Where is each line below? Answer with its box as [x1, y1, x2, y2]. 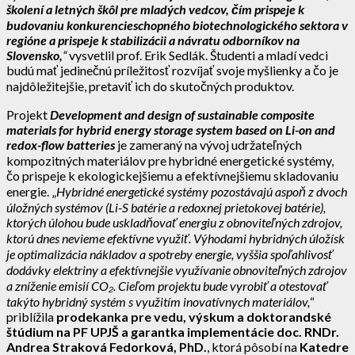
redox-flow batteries [6, 136, 115, 152]
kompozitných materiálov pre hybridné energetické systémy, [6, 152, 334, 168]
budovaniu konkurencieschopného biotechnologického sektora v [6, 17, 348, 32]
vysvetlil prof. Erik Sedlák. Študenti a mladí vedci [69, 47, 328, 63]
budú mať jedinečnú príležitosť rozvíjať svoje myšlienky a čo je [6, 62, 338, 78]
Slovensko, [6, 47, 63, 63]
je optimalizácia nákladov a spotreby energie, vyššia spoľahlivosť [6, 246, 333, 261]
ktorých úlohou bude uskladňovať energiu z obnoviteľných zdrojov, [6, 214, 342, 230]
